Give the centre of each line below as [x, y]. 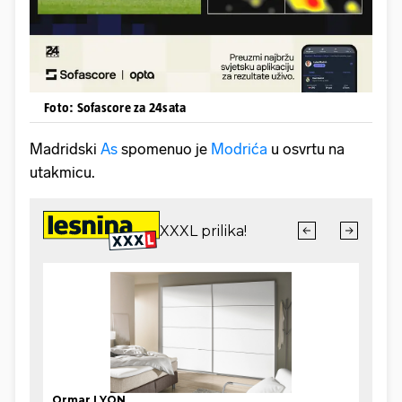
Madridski [65, 149]
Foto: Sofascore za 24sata [115, 107]
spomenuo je [164, 149]
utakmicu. [64, 172]
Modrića [239, 149]
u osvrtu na [306, 149]
